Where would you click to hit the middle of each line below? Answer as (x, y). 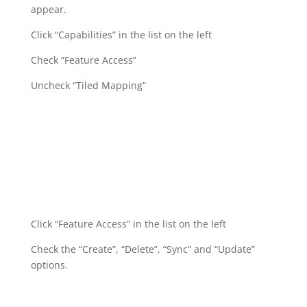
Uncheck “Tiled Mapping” (88, 86)
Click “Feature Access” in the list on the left (128, 223)
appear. (48, 10)
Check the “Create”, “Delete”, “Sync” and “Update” (143, 249)
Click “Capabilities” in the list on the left (121, 35)
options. (49, 265)
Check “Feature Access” (83, 60)
